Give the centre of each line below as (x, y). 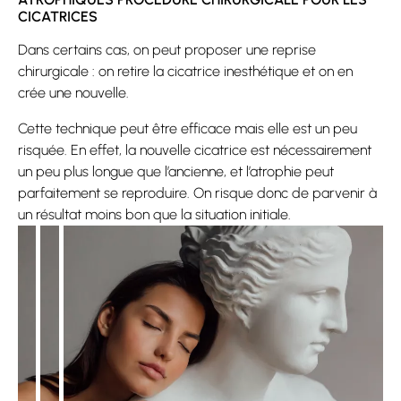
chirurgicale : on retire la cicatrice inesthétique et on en (185, 71)
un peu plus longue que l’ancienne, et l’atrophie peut (176, 171)
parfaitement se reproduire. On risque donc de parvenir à (197, 193)
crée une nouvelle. (73, 93)
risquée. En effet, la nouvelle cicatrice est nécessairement (195, 150)
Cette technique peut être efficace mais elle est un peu (188, 128)
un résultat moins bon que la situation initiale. (154, 214)
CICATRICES (58, 17)
